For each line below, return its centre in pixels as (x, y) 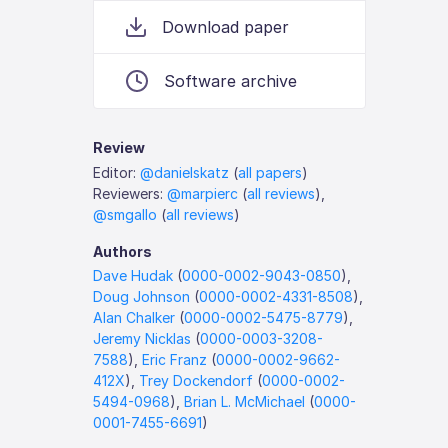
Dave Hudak (133, 275)
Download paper (226, 27)
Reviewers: (130, 193)
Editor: (117, 172)
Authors (123, 251)
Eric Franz (175, 359)
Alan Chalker (134, 317)
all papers (270, 172)
